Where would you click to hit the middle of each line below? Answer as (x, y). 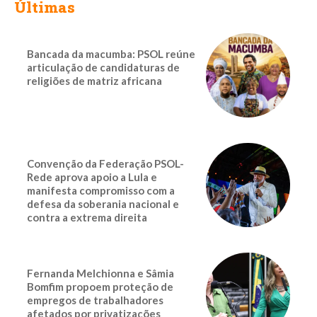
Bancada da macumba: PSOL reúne (111, 54)
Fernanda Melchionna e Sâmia (100, 273)
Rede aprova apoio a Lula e (92, 177)
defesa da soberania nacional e (103, 204)
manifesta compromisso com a (101, 191)
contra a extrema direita (87, 218)
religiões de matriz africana (94, 81)
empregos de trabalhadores (95, 300)
